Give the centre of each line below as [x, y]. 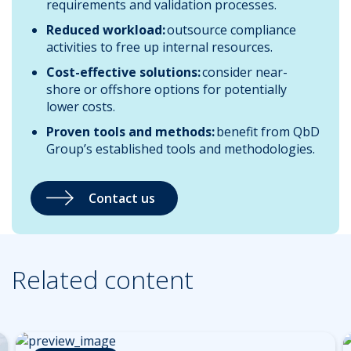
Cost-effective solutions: [123, 72]
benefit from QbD [267, 131]
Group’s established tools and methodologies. [182, 148]
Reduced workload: [107, 29]
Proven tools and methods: [130, 131]
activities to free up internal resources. [159, 47]
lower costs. [81, 106]
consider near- [244, 72]
